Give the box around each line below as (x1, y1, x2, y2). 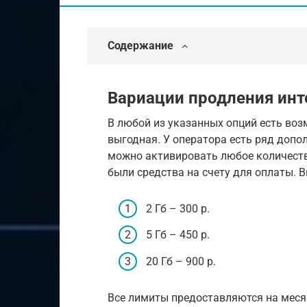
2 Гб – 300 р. (146, 202, 210, 216)
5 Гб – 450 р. (146, 228, 210, 242)
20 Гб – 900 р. (146, 254, 216, 268)
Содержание (108, 39, 173, 52)
